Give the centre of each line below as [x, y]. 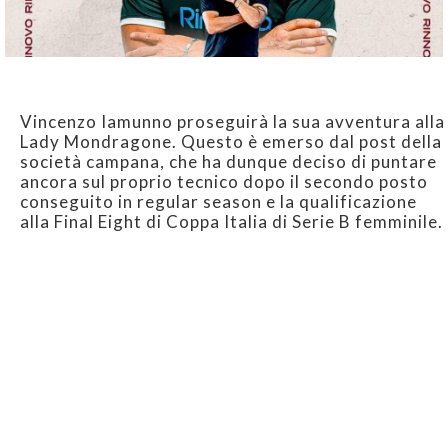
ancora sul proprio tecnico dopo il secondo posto [224, 182]
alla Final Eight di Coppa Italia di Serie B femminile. [231, 222]
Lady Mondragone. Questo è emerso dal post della [231, 142]
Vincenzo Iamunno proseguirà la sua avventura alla [232, 122]
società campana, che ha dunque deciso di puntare [228, 162]
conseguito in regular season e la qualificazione [218, 202]
